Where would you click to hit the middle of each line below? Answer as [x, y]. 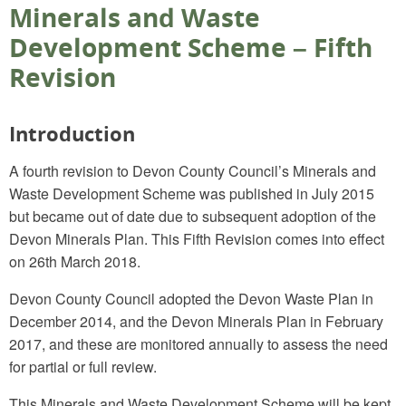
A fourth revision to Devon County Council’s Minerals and [193, 170]
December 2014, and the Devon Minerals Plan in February [196, 321]
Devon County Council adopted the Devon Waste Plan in [191, 298]
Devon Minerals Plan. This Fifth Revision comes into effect [197, 238]
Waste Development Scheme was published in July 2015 [192, 193]
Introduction [72, 133]
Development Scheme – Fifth [191, 47]
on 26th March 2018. [75, 261]
